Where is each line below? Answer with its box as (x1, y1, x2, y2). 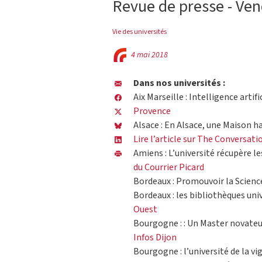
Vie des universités (112, 26, 167, 37)
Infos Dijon (133, 231, 177, 244)
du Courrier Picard (133, 161, 204, 174)
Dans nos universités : (133, 77, 225, 90)
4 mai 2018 (131, 49, 168, 61)
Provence (133, 105, 171, 118)
